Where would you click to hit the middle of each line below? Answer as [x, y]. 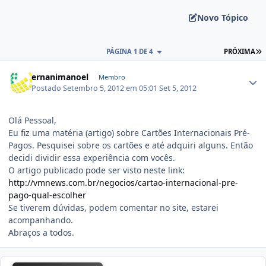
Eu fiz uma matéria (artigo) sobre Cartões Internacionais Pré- [129, 132]
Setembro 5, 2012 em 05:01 [111, 88]
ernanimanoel [60, 77]
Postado [47, 88]
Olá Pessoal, [32, 120]
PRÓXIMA [240, 52]
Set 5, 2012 [178, 88]
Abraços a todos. [41, 232]
